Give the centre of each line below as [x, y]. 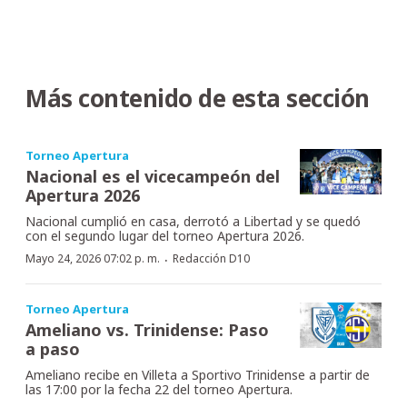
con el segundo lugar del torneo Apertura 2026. [165, 235]
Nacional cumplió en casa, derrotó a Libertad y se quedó [193, 221]
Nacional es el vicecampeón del [153, 176]
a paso [53, 348]
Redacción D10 [211, 258]
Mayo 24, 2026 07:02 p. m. [93, 258]
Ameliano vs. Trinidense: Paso [147, 329]
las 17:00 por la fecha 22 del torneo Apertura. [159, 389]
